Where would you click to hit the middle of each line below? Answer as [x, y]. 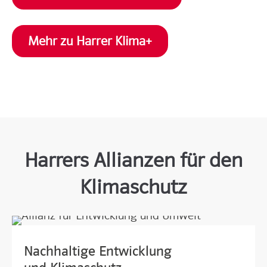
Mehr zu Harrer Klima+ [90, 41]
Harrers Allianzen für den [133, 161]
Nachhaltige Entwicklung [98, 251]
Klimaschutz [133, 187]
